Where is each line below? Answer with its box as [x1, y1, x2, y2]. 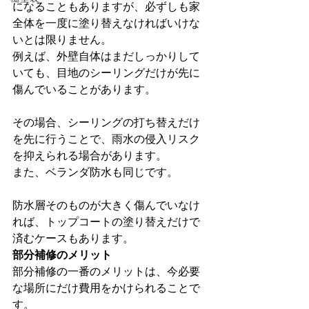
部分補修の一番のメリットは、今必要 [12, 265, 200, 277]
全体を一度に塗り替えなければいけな [12, 17, 200, 29]
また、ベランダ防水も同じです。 [12, 166, 178, 178]
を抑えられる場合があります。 [12, 149, 167, 161]
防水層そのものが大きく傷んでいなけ [12, 199, 200, 211]
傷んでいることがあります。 [12, 83, 156, 95]
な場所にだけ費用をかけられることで [12, 281, 200, 294]
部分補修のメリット [12, 248, 112, 261]
